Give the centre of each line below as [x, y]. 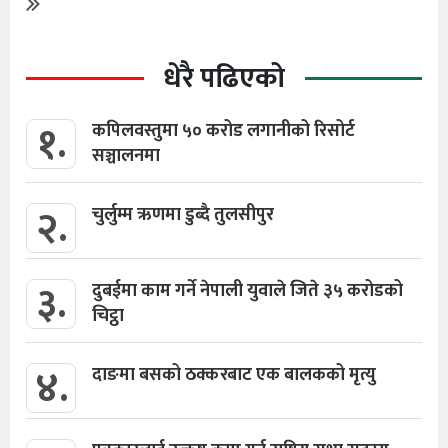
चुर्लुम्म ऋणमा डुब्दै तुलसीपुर [183, 214]
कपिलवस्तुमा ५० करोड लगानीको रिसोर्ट [223, 130]
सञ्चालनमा [126, 155]
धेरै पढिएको [224, 78]
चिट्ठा [108, 315]
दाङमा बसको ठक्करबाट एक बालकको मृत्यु [234, 374]
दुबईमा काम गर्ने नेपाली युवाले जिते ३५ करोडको [247, 290]
